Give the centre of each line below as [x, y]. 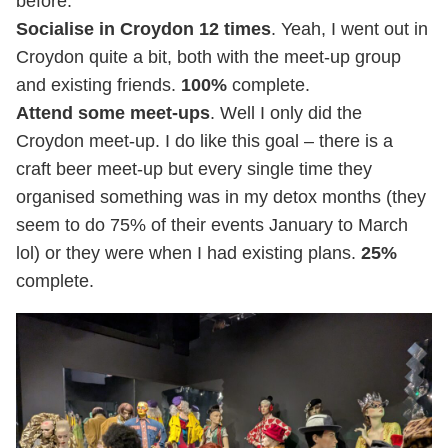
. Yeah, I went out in [349, 29]
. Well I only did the [286, 113]
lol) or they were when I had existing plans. [188, 253]
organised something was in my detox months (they [221, 197]
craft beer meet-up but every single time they [194, 169]
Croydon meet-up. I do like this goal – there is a [204, 141]
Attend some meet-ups [113, 113]
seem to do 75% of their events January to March [212, 225]
